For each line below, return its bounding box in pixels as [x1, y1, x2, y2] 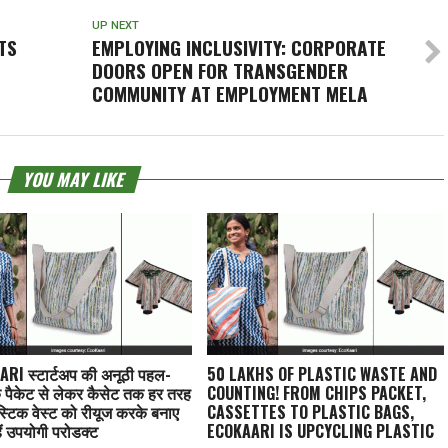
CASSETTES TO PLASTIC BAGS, [207, 399, 415, 424]
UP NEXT [91, 19, 139, 32]
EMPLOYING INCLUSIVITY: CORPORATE [91, 33, 386, 62]
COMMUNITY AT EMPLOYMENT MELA [91, 79, 368, 108]
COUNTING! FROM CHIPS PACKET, [207, 380, 427, 405]
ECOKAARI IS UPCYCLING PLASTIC [207, 418, 435, 443]
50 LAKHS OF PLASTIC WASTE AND [207, 361, 438, 386]
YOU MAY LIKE [20, 166, 129, 192]
